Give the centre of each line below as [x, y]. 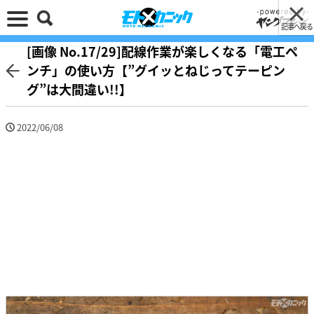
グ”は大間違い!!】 [79, 89]
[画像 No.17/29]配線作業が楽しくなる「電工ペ [162, 51]
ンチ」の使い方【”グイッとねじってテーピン [156, 70]
